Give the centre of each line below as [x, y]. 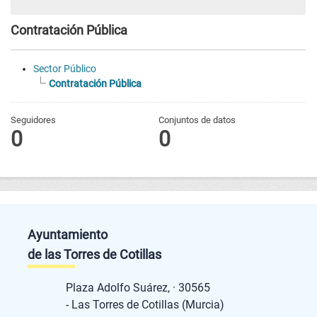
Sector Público [65, 69]
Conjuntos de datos [197, 120]
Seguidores [33, 120]
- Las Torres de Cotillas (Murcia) [145, 305]
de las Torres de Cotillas [94, 255]
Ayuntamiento [81, 235]
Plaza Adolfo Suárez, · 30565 [153, 288]
